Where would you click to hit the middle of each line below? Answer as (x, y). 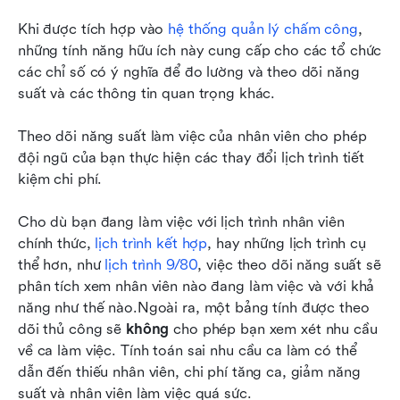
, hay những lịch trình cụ (287, 244)
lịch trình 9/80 (151, 265)
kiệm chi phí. (60, 179)
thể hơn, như (62, 265)
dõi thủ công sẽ (72, 329)
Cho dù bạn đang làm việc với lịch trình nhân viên (181, 222)
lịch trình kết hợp (151, 244)
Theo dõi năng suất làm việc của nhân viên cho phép (192, 137)
